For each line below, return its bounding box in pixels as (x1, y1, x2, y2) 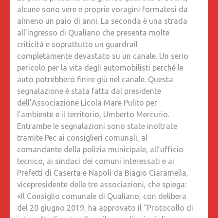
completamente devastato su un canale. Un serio (17, 51, 188, 60)
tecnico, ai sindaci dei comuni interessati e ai (17, 156, 174, 165)
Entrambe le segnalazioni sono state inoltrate (17, 121, 177, 130)
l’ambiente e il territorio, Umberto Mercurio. (17, 109, 169, 119)
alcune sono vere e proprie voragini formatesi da (17, 4, 188, 14)
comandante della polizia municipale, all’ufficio (17, 145, 183, 154)
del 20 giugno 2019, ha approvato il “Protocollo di (17, 203, 193, 212)
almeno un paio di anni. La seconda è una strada (17, 16, 187, 25)
